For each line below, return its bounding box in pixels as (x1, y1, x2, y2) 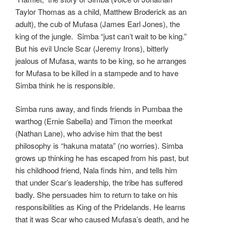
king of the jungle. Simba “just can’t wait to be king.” (15, 30, 187, 41)
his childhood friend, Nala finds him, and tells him (15, 165, 177, 176)
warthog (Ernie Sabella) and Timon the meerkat (15, 116, 172, 127)
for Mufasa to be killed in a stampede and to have (15, 67, 178, 78)
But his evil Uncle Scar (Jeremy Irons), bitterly (15, 42, 169, 54)
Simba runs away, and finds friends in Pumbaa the (15, 103, 182, 114)
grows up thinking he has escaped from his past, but (15, 152, 189, 164)
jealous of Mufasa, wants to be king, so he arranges (15, 55, 187, 66)
